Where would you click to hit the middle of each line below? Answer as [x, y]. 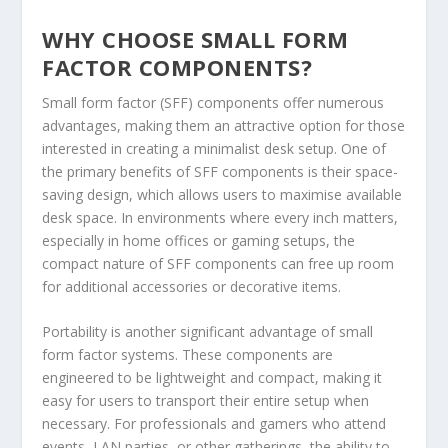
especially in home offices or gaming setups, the [199, 240]
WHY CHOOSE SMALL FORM [195, 38]
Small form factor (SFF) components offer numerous [213, 102]
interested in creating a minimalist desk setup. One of [214, 148]
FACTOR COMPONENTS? [177, 66]
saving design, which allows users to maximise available [222, 194]
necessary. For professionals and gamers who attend [214, 424]
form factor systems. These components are [188, 355]
